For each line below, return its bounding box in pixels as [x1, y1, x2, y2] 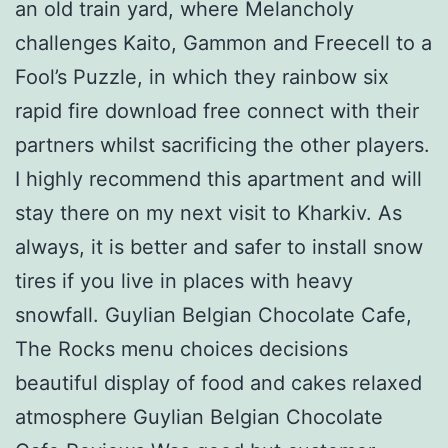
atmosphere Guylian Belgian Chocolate [15, 404, 383, 429]
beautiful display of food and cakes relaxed [15, 370, 422, 395]
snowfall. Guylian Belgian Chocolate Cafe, [15, 302, 412, 327]
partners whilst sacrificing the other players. [15, 132, 430, 157]
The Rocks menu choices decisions [15, 336, 348, 361]
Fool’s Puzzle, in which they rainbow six [15, 64, 389, 89]
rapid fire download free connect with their [15, 98, 419, 123]
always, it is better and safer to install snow [15, 234, 423, 259]
